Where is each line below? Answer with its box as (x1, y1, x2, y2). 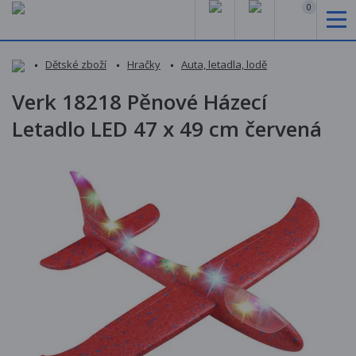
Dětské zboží (45, 57, 106, 72)
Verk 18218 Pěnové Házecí (12, 87, 267, 116)
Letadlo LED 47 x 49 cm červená (12, 114, 322, 143)
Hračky (127, 57, 161, 72)
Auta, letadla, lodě (181, 57, 267, 72)
